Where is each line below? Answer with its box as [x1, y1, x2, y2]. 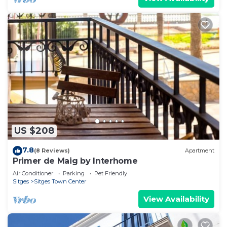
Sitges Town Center [34, 177, 86, 185]
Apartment [185, 147, 214, 155]
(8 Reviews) [34, 147, 70, 155]
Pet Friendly [94, 169, 127, 177]
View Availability [143, 194, 209, 204]
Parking [63, 169, 85, 177]
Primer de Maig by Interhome [13, 156, 138, 166]
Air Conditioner [13, 169, 53, 177]
